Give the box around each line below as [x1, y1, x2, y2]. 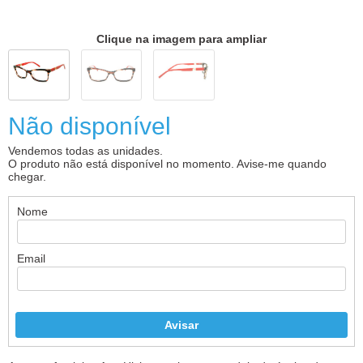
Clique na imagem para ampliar [96, 32, 267, 45]
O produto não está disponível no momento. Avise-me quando [8, 157, 327, 171]
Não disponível [8, 113, 171, 140]
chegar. [8, 170, 46, 184]
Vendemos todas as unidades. [8, 144, 163, 158]
